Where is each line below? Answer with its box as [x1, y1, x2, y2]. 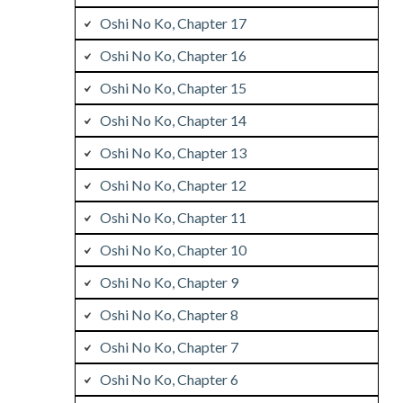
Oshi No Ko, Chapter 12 [99, 175, 246, 193]
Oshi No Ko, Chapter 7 [99, 337, 238, 355]
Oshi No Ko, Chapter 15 [99, 78, 246, 96]
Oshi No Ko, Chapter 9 [99, 273, 238, 291]
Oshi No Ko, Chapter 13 [99, 143, 246, 161]
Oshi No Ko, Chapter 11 [99, 208, 246, 226]
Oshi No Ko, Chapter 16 [99, 46, 246, 64]
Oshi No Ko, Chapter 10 [99, 240, 246, 258]
